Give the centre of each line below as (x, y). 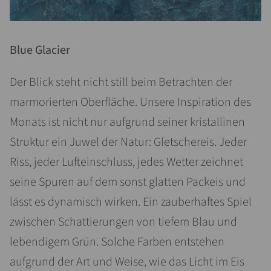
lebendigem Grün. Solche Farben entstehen (117, 242)
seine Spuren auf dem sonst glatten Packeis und (128, 182)
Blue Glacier (40, 50)
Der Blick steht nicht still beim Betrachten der (121, 82)
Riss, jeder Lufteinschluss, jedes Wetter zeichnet (126, 162)
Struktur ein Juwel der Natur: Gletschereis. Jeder (128, 142)
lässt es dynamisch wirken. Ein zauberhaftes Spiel (131, 202)
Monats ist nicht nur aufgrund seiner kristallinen (127, 122)
